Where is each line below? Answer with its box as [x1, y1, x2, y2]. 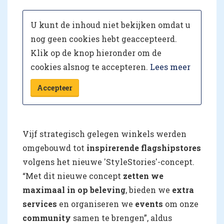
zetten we [123, 170, 163, 181]
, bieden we [125, 184, 172, 195]
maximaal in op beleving [22, 184, 125, 195]
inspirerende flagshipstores [84, 142, 201, 153]
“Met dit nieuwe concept [22, 170, 123, 181]
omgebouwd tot [22, 142, 84, 153]
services [22, 198, 57, 209]
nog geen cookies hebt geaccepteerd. [30, 33, 177, 44]
